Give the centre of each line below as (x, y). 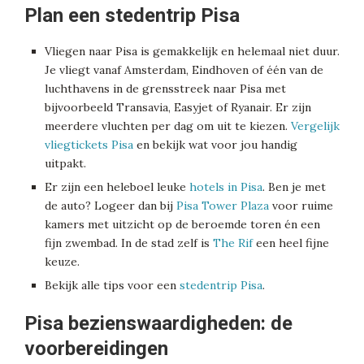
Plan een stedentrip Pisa (132, 16)
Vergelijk (315, 126)
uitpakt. (65, 164)
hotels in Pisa (226, 187)
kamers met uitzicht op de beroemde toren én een (182, 225)
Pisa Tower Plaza (223, 206)
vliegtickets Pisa (89, 145)
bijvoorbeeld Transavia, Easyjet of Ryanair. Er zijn (178, 108)
